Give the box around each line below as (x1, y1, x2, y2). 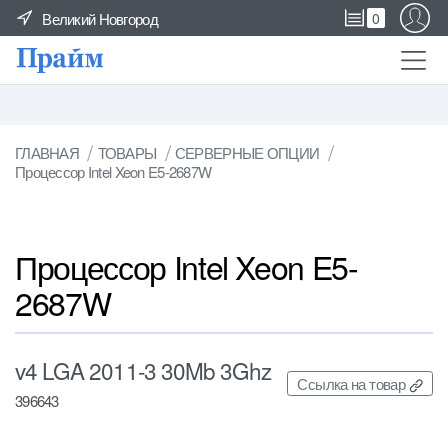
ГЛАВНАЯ (15, 142, 80, 163)
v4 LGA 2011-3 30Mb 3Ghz (15, 354, 272, 387)
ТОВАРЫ (97, 142, 157, 163)
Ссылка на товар (297, 373, 405, 395)
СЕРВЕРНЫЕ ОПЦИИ (174, 142, 320, 163)
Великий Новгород (42, 7, 158, 29)
